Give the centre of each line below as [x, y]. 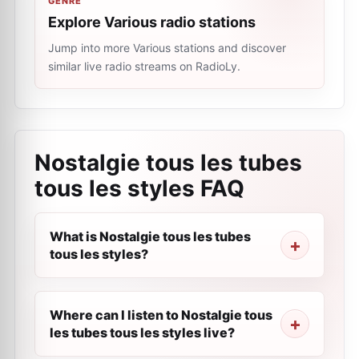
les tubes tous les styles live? [142, 333]
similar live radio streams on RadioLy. [144, 66]
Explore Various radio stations [152, 22]
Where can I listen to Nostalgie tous [161, 315]
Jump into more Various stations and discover [167, 48]
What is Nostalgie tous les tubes [150, 236]
